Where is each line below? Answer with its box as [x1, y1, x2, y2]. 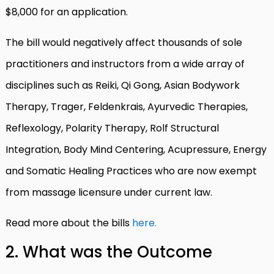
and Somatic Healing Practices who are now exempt [6, 163, 257, 178]
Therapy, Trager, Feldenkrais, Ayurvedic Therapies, [6, 99, 248, 114]
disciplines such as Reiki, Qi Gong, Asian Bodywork [6, 78, 240, 92]
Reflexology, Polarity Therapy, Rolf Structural [6, 120, 219, 135]
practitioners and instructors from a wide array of [6, 56, 245, 71]
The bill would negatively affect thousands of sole [6, 35, 242, 50]
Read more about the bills [6, 215, 130, 230]
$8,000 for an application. [6, 4, 128, 19]
